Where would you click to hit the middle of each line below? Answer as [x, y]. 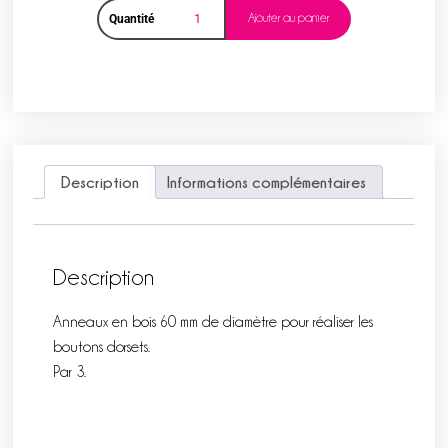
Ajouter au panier [288, 18]
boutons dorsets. [102, 347]
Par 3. [70, 372]
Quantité [131, 19]
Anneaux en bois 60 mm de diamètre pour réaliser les [213, 322]
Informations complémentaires [267, 182]
